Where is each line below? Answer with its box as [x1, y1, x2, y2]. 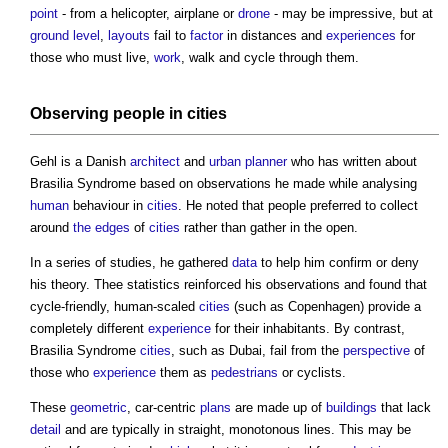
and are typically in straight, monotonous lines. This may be [61, 421, 411, 437]
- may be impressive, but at [270, 5, 433, 21]
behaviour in [69, 197, 147, 213]
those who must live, [30, 49, 154, 65]
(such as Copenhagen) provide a [230, 298, 421, 314]
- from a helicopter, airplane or [58, 5, 238, 21]
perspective [343, 342, 410, 358]
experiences [326, 27, 396, 43]
